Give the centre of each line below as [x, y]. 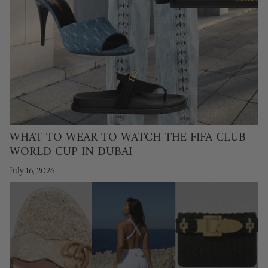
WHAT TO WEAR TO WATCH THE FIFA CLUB [128, 138]
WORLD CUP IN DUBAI [71, 152]
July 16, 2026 [32, 171]
